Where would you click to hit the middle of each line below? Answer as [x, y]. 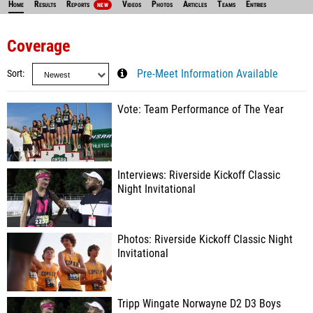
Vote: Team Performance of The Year [201, 110]
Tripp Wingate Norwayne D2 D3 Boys [199, 304]
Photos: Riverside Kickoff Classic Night [205, 240]
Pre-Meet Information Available [208, 74]
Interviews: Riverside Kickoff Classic [199, 175]
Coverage [38, 46]
